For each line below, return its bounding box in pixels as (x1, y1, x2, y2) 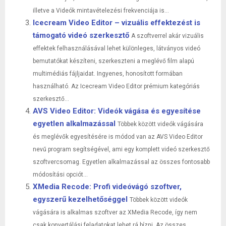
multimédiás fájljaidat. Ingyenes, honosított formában (33, 70, 183, 77)
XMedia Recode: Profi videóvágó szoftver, (33, 182, 182, 191)
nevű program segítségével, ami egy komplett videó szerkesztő (33, 145, 210, 153)
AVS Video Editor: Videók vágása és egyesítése (33, 106, 201, 116)
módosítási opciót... (33, 171, 88, 178)
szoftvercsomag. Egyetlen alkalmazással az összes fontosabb (33, 158, 210, 165)
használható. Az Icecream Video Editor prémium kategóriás (33, 82, 200, 90)
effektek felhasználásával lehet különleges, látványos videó (33, 44, 200, 52)
